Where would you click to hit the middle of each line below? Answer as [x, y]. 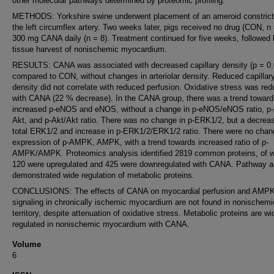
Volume [27, 244]
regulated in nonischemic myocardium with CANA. [101, 224]
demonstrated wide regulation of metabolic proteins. [103, 175]
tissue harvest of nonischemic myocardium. [90, 49]
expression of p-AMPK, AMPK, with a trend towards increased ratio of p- [140, 142]
